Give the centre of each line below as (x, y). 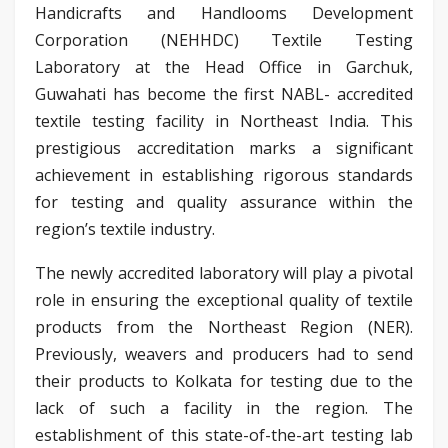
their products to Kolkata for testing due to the (224, 380)
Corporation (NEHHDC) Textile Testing (224, 39)
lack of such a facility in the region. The (224, 407)
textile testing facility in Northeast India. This (224, 120)
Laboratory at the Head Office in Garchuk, (224, 66)
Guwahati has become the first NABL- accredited (224, 93)
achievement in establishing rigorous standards (224, 174)
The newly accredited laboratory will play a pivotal (224, 272)
